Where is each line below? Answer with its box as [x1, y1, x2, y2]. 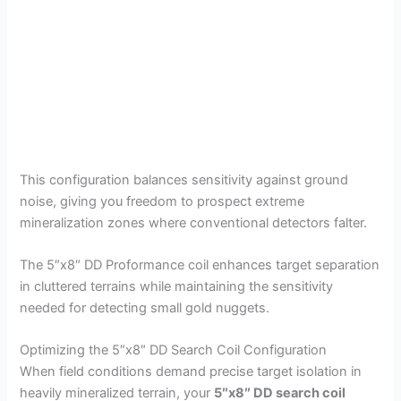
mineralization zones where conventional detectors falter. [20, 214, 368, 231]
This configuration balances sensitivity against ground [20, 171, 349, 188]
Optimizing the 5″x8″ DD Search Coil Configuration [20, 342, 328, 359]
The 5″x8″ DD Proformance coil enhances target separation [20, 256, 380, 273]
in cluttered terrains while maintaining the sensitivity [20, 277, 334, 294]
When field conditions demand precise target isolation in [20, 363, 363, 380]
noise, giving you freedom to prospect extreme [20, 192, 305, 209]
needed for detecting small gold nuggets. [20, 299, 270, 316]
